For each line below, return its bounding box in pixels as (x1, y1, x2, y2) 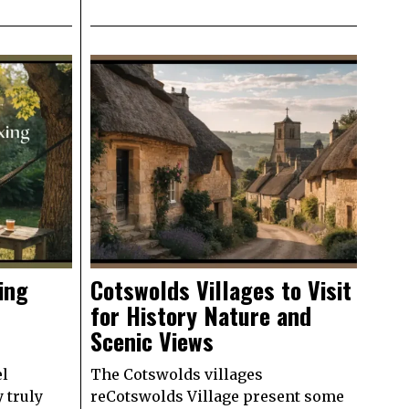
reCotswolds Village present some (89, 386, 344, 405)
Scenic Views (89, 322, 220, 359)
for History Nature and (89, 297, 311, 333)
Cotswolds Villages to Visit (89, 271, 351, 308)
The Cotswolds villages (89, 364, 263, 383)
